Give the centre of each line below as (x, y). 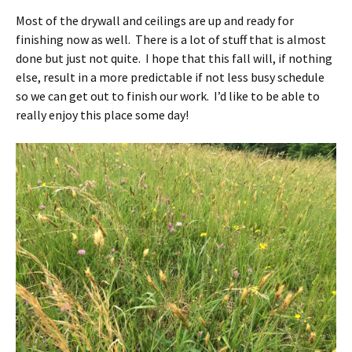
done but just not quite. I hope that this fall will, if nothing (174, 58)
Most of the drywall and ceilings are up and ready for (155, 20)
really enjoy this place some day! (102, 114)
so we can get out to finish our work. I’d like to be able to (168, 95)
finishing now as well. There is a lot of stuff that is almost (171, 39)
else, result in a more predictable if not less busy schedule (170, 77)
